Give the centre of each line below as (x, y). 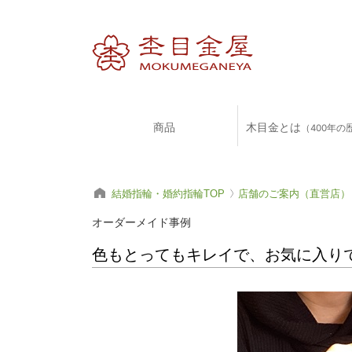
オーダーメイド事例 (141, 223)
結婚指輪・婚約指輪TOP (168, 194)
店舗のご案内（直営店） (294, 194)
